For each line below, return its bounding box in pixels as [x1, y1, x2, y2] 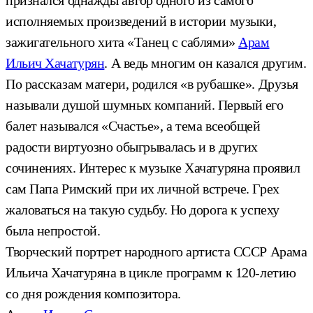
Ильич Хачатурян [6, 54, 105, 71]
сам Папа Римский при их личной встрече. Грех [6, 180, 279, 196]
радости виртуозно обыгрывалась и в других [6, 138, 258, 154]
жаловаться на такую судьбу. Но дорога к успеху [6, 201, 279, 217]
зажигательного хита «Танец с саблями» [6, 34, 239, 50]
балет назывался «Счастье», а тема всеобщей [6, 117, 261, 133]
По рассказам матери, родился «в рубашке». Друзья [6, 75, 298, 92]
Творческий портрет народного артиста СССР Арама [6, 243, 307, 259]
